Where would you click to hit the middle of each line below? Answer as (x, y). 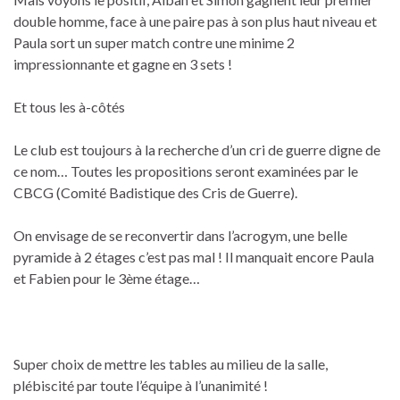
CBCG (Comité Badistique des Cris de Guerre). (155, 192)
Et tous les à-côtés (69, 106)
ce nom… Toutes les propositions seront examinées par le (186, 171)
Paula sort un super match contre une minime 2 (154, 42)
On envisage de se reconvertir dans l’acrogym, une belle (180, 235)
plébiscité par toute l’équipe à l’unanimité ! (141, 385)
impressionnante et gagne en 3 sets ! (123, 63)
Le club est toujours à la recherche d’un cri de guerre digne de (197, 149)
